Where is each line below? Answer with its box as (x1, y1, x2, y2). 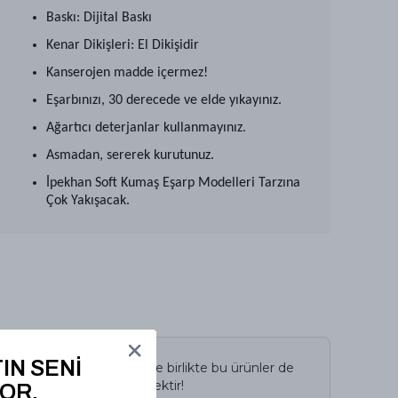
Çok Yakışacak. (46, 194, 130, 208)
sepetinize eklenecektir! (36, 378, 184, 394)
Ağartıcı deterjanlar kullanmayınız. (46, 121, 246, 135)
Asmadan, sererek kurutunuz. (46, 148, 214, 163)
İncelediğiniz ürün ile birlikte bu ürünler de (36, 360, 294, 376)
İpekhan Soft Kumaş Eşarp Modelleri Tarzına (46, 176, 300, 190)
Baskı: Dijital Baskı (46, 11, 152, 25)
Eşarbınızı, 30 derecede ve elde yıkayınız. (46, 93, 282, 107)
